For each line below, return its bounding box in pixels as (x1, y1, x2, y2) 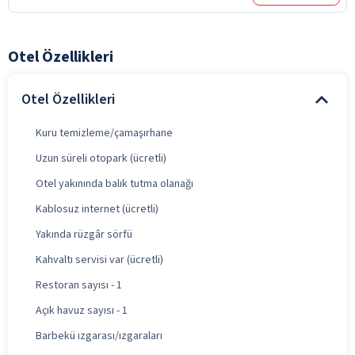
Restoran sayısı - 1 (36, 277, 122, 293)
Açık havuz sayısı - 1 (36, 302, 128, 319)
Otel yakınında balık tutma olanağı (36, 175, 193, 192)
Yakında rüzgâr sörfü (36, 226, 132, 242)
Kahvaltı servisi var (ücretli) (36, 251, 163, 268)
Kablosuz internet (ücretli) (36, 200, 158, 217)
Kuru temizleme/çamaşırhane (36, 124, 173, 141)
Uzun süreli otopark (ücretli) (36, 150, 166, 166)
